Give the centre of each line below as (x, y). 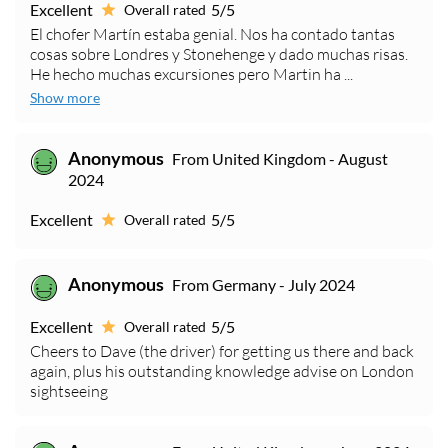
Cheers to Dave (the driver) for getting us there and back (222, 351)
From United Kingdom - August (280, 159)
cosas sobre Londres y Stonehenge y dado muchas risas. (219, 54)
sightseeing (69, 391)
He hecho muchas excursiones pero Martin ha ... (191, 74)
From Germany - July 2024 (263, 285)
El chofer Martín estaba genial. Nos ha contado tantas (212, 34)
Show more (65, 98)
